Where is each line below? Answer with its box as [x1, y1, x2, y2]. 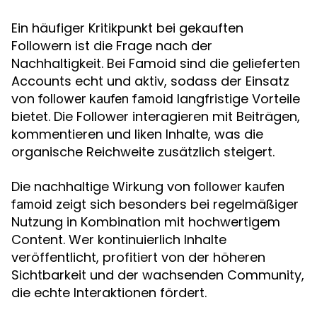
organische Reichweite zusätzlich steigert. [11, 143, 275, 161]
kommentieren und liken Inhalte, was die [11, 125, 263, 143]
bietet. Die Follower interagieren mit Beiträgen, [11, 108, 300, 125]
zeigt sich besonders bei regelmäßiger [52, 195, 299, 213]
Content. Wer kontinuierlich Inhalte [11, 231, 226, 248]
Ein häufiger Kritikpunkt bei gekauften [11, 19, 243, 37]
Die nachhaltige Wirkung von [11, 178, 194, 195]
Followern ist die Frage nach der [11, 37, 212, 54]
